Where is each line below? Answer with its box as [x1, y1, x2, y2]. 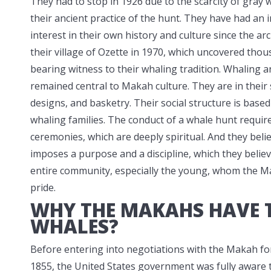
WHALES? [30, 213, 119, 239]
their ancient [30, 11, 90, 25]
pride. [30, 180, 56, 194]
